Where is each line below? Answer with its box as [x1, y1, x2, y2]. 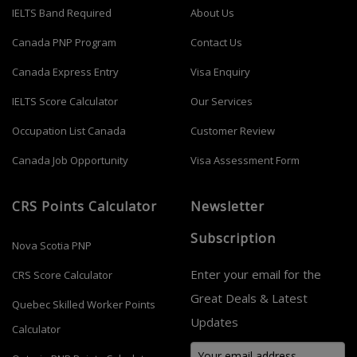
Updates [190, 314, 238, 330]
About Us [190, 6, 234, 20]
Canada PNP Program [12, 35, 116, 49]
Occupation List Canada [12, 124, 126, 138]
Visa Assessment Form [190, 153, 300, 167]
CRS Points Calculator [12, 198, 157, 215]
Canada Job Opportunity [12, 153, 128, 167]
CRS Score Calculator [12, 268, 112, 282]
